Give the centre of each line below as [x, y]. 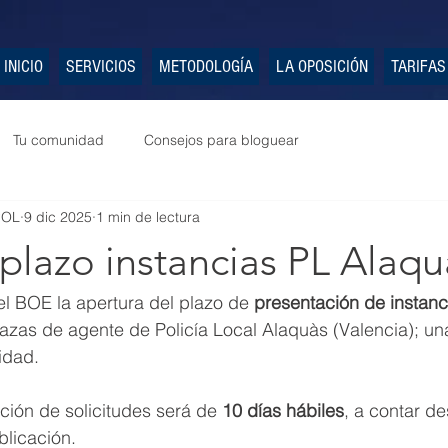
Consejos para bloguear [221, 139]
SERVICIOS [100, 66]
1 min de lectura [148, 216]
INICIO [23, 66]
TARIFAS [418, 66]
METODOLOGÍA [205, 66]
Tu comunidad [58, 139]
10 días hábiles [283, 410]
